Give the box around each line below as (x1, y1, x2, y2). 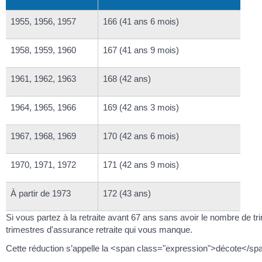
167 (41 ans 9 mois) (103, 45, 179, 56)
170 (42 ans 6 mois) (103, 131, 179, 142)
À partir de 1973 (11, 188, 71, 199)
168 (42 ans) (103, 74, 151, 84)
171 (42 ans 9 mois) (103, 160, 179, 170)
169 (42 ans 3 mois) (103, 102, 179, 113)
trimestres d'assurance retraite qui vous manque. (6, 225, 192, 235)
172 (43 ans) (103, 188, 151, 199)
